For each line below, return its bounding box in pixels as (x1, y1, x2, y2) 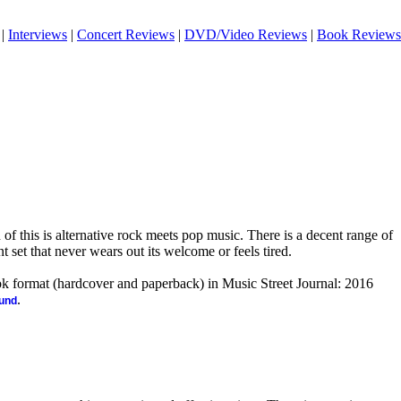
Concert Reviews (77, 27, 175, 42)
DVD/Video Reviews (184, 27, 307, 42)
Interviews (8, 27, 67, 42)
